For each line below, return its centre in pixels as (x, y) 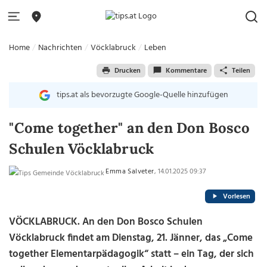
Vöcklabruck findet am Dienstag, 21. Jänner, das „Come (131, 238)
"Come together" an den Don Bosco (129, 128)
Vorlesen (236, 196)
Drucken (127, 71)
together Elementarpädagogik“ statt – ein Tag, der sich (132, 254)
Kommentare (186, 71)
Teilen (241, 71)
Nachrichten (60, 48)
